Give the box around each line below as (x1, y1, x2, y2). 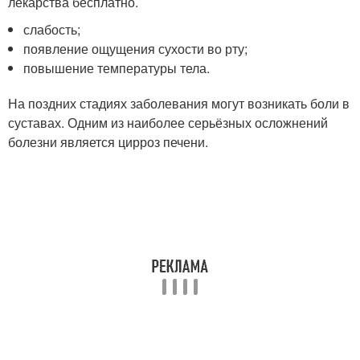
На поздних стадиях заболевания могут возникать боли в (8, 94, 350, 113)
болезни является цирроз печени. (8, 133, 208, 152)
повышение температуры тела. (23, 59, 211, 78)
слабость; (23, 20, 81, 39)
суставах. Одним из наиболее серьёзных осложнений (8, 113, 328, 133)
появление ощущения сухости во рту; (23, 39, 248, 59)
